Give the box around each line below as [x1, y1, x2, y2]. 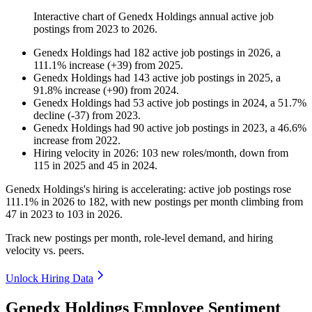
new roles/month [158, 147, 234, 159]
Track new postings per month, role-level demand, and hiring [6, 232, 273, 244]
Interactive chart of [33, 10, 118, 23]
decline [33, 109, 65, 122]
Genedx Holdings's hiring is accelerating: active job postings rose [6, 183, 291, 196]
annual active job [196, 10, 274, 23]
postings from [33, 23, 96, 36]
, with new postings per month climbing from [105, 196, 303, 208]
